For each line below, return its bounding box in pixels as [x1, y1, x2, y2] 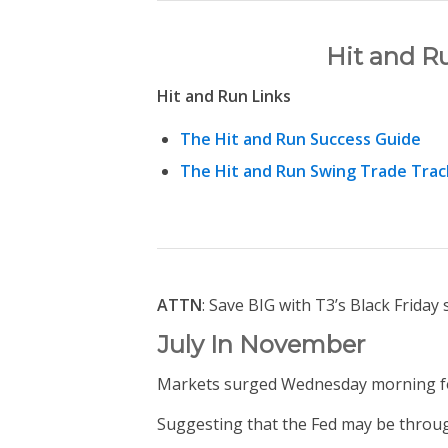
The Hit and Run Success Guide [180, 127, 421, 150]
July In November [157, 329, 365, 359]
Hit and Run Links [157, 85, 291, 108]
